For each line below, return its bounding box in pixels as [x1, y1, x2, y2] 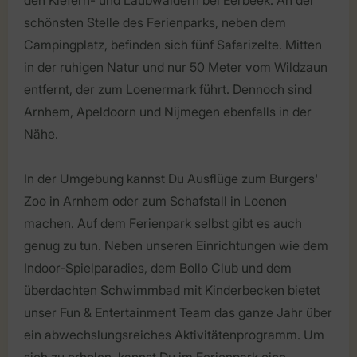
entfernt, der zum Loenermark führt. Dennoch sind [24, 80, 312, 97]
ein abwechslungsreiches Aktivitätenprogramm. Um [24, 326, 324, 343]
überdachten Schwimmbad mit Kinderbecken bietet [24, 281, 320, 298]
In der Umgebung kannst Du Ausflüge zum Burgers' [24, 170, 318, 186]
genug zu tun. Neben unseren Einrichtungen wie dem [24, 237, 328, 253]
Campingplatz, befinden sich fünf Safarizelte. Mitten [24, 36, 322, 53]
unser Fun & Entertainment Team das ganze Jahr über [24, 304, 332, 320]
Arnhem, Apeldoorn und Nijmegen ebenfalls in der [24, 103, 312, 120]
